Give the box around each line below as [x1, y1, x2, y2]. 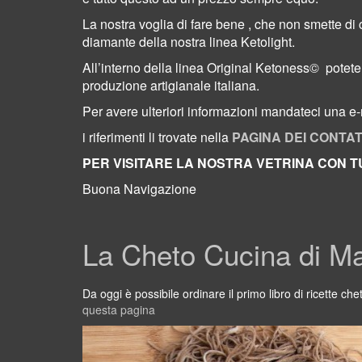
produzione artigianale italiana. [82, 76, 259, 95]
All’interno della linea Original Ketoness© [82, 58, 319, 77]
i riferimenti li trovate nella [82, 128, 232, 146]
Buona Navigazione [82, 179, 196, 198]
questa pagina [82, 301, 155, 318]
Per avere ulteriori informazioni [82, 102, 258, 120]
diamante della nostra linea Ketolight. [82, 32, 295, 51]
